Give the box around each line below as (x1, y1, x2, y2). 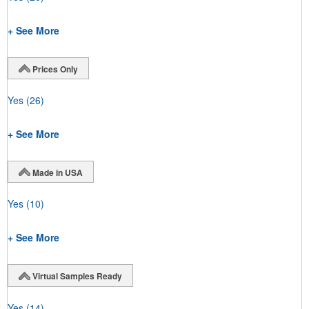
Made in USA (32, 166, 83, 179)
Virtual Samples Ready (32, 270, 122, 283)
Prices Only (32, 62, 78, 75)
